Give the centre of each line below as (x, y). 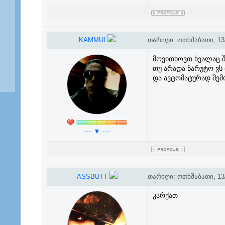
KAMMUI (93, 40)
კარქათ (165, 195)
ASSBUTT (93, 177)
